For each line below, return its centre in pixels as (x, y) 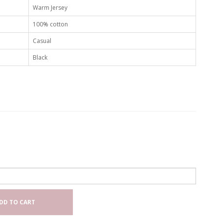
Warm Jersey (50, 8)
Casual (42, 41)
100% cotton (50, 24)
